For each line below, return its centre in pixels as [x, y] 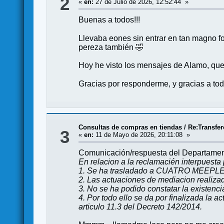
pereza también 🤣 [111, 47]
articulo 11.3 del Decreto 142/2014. [140, 207]
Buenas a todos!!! [109, 20]
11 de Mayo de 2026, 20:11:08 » [142, 135]
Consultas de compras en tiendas [130, 127]
